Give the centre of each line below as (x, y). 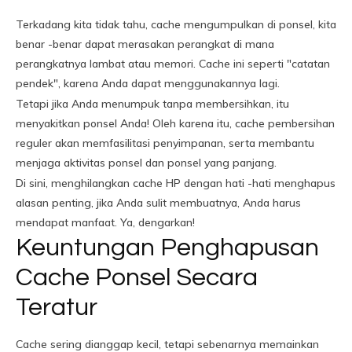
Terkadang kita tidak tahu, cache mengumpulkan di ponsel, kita (176, 24)
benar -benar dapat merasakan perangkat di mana (145, 44)
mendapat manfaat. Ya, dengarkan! (105, 222)
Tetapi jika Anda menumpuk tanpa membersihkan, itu (152, 104)
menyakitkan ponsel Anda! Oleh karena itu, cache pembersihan (175, 123)
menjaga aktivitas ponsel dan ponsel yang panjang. (146, 163)
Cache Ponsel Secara (137, 278)
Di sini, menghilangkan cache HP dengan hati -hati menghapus (176, 183)
